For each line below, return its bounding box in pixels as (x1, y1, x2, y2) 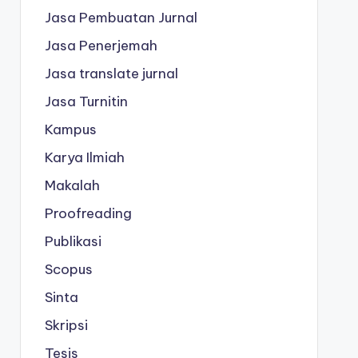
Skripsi (44, 316, 88, 334)
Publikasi (44, 233, 101, 250)
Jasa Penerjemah (44, 37, 157, 54)
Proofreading (44, 205, 132, 222)
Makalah (44, 177, 100, 194)
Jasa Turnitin (44, 93, 128, 110)
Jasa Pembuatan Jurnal (44, 9, 197, 26)
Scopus (44, 261, 93, 278)
